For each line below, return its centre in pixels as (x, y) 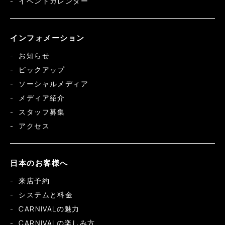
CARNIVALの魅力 (49, 209)
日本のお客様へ (39, 163)
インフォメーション (47, 38)
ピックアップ (42, 70)
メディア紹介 (42, 98)
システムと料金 (46, 195)
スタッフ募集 (42, 112)
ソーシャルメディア (54, 84)
